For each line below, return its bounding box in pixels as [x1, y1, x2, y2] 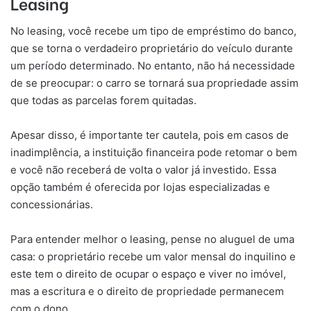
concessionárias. [10, 197, 93, 211]
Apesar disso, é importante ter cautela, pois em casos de [10, 128, 289, 142]
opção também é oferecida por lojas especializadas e [10, 180, 270, 194]
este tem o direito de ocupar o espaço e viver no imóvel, [10, 267, 286, 280]
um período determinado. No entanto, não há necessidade [10, 58, 295, 72]
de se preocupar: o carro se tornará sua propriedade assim [10, 76, 299, 90]
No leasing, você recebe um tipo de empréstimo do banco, [10, 24, 296, 37]
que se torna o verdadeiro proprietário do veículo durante [10, 41, 293, 55]
